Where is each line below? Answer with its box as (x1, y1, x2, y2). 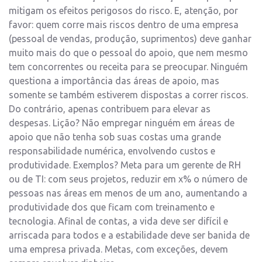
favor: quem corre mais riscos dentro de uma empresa (9, 19, 239, 30)
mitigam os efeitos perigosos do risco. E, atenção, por (9, 5, 238, 16)
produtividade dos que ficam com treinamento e (9, 202, 215, 213)
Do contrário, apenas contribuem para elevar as (9, 104, 211, 115)
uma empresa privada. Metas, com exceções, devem (9, 244, 228, 255)
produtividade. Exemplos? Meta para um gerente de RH (9, 160, 241, 171)
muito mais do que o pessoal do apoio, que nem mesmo (9, 47, 248, 58)
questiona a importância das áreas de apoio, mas (9, 75, 219, 87)
